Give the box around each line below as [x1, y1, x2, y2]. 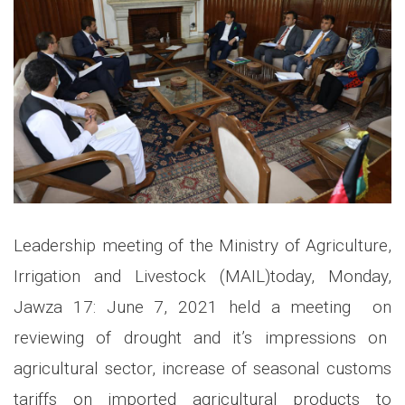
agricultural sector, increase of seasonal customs [14, 357, 391, 379]
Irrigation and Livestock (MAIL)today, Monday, [14, 265, 391, 287]
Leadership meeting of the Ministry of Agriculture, [14, 234, 391, 256]
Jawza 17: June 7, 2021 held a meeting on [14, 296, 391, 317]
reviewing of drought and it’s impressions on [14, 326, 391, 348]
